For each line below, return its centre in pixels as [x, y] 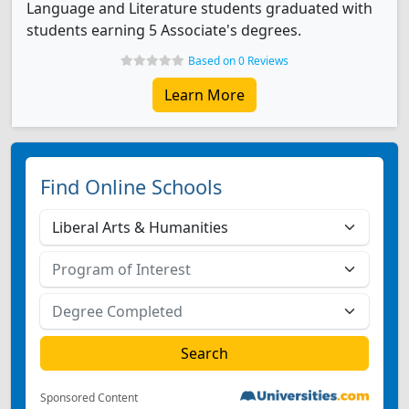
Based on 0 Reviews [238, 61]
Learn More [204, 95]
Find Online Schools [131, 187]
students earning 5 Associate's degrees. [164, 30]
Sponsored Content [89, 398]
